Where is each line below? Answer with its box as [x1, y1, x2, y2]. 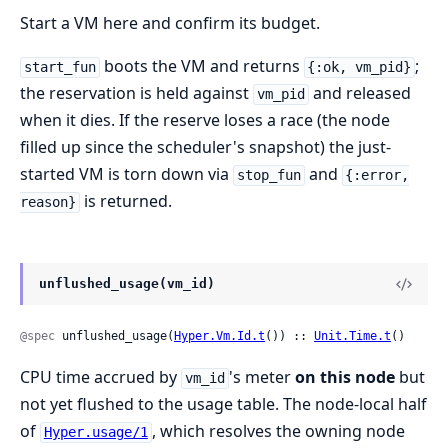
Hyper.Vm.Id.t [174, 329, 265, 344]
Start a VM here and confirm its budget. [20, 12, 320, 35]
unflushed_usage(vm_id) [39, 276, 215, 292]
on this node [294, 366, 395, 389]
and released [308, 82, 411, 105]
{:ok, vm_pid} [307, 59, 412, 76]
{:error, [345, 167, 410, 184]
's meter [228, 366, 295, 389]
